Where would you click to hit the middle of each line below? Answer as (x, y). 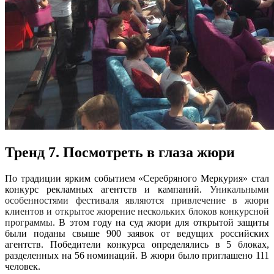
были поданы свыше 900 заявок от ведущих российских (137, 234)
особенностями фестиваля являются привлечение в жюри (137, 201)
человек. (23, 267)
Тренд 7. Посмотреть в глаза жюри (120, 153)
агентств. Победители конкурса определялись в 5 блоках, (137, 245)
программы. (32, 223)
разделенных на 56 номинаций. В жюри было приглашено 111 (137, 256)
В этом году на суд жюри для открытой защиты (164, 223)
